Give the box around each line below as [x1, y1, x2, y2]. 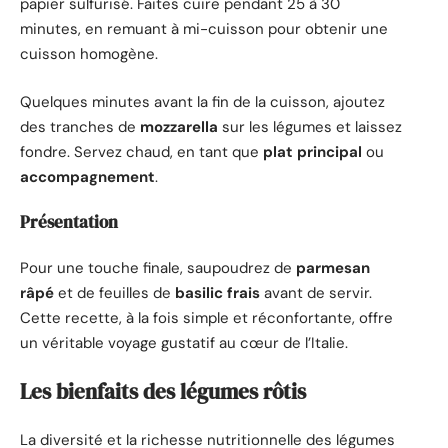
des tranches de [20, 116, 140, 137]
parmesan [296, 257, 370, 278]
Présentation [20, 210, 118, 235]
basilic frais [175, 282, 260, 303]
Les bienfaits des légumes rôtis [20, 377, 306, 407]
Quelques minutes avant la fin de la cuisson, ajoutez [20, 91, 385, 112]
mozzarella [140, 116, 218, 137]
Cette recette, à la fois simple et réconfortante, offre [20, 307, 393, 328]
